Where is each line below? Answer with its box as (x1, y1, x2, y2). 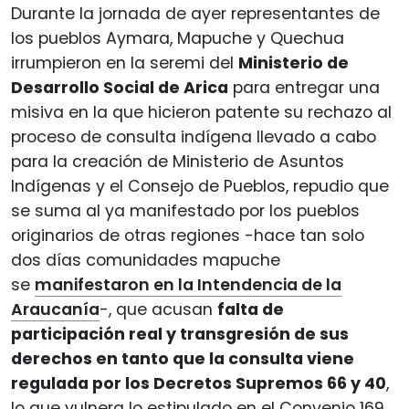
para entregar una (228, 76, 380, 99)
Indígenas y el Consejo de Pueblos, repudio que (11, 174, 389, 197)
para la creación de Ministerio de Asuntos (11, 150, 344, 173)
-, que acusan (100, 298, 217, 320)
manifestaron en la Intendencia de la (35, 273, 341, 296)
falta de (217, 298, 284, 320)
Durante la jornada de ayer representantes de (11, 2, 380, 25)
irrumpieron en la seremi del (11, 51, 238, 74)
